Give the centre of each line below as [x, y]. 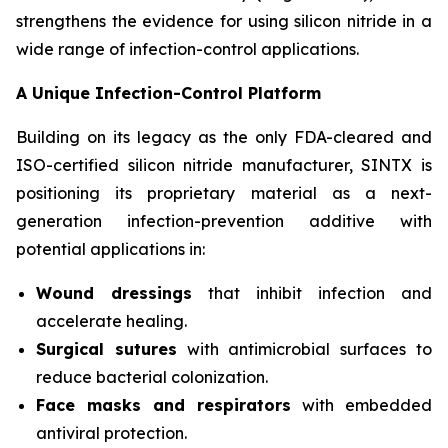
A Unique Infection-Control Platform [168, 93]
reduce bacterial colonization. [152, 377]
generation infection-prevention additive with [224, 221]
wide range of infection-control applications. [187, 49]
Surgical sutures [106, 349]
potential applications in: [110, 249]
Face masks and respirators [163, 405]
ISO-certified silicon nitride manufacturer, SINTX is [224, 165]
